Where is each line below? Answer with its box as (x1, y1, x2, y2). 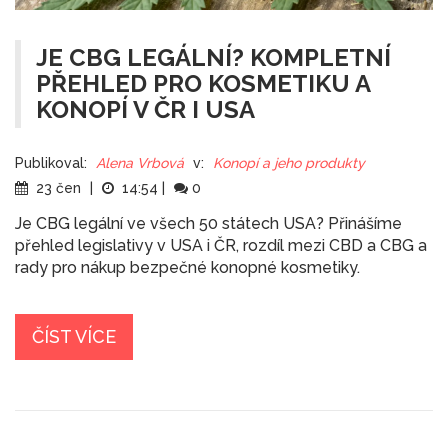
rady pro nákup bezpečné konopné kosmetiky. (15, 258, 360, 277)
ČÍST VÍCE (32, 326, 116, 347)
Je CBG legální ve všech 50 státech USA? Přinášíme (15, 214, 402, 233)
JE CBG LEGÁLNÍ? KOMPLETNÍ (36, 43, 391, 72)
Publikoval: (15, 155, 87, 171)
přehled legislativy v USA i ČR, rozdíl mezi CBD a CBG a (15, 236, 427, 255)
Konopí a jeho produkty (213, 155, 365, 171)
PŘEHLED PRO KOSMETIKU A (36, 69, 371, 98)
